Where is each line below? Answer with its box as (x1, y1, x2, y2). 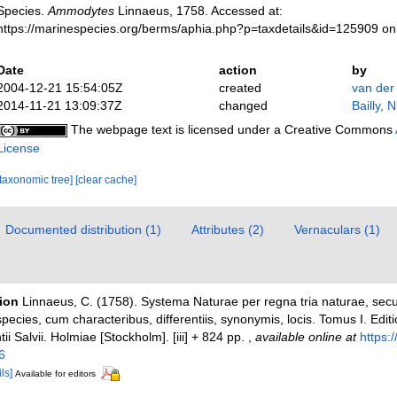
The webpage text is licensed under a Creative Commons (66, 121, 395, 136)
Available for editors (14, 368, 96, 378)
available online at (254, 329, 356, 344)
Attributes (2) (191, 222, 264, 237)
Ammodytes (47, 3, 114, 18)
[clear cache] (74, 173, 136, 186)
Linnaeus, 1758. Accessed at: (113, 3, 283, 18)
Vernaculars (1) (293, 222, 380, 237)
